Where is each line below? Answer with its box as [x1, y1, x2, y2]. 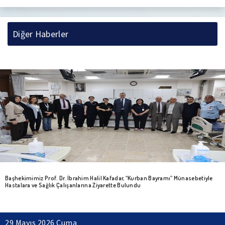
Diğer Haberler [13, 28, 69, 40]
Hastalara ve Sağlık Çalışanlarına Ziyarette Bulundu [5, 181, 141, 189]
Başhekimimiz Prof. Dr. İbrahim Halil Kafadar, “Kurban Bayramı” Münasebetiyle [5, 174, 213, 182]
